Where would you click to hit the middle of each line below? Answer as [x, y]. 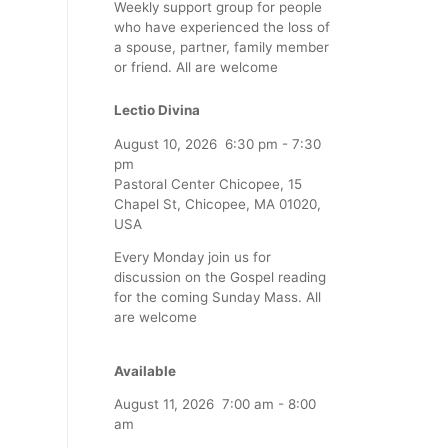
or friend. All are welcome [196, 66]
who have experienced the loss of [222, 26]
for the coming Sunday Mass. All [217, 297]
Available [145, 370]
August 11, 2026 [164, 404]
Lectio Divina [157, 110]
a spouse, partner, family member [221, 46]
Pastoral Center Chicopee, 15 [208, 183]
